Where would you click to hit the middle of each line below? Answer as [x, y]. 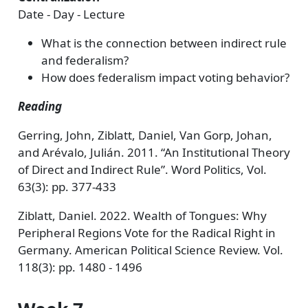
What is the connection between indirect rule [164, 43]
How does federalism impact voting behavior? [165, 77]
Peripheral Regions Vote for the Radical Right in [146, 233]
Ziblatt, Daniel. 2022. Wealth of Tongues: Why [142, 216]
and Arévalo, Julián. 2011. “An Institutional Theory [154, 152]
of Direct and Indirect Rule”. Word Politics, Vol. [142, 169]
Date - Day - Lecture [71, 14]
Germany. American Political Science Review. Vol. [150, 250]
